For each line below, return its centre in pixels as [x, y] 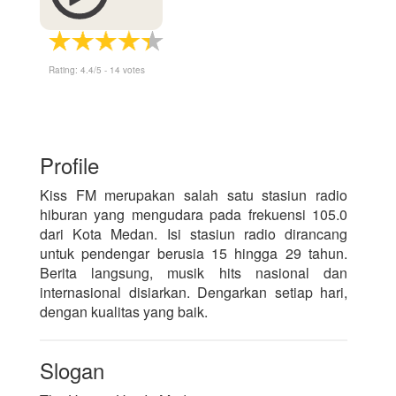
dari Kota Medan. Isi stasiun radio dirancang [194, 234]
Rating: [65, 70]
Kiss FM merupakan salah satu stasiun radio [194, 195]
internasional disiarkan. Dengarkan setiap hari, [194, 293]
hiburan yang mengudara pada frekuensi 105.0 [194, 215]
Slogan [72, 370]
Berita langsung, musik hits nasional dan [194, 273]
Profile [69, 165]
